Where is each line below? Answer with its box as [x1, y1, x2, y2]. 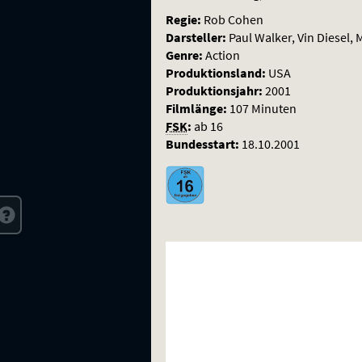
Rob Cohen [204, 11, 263, 27]
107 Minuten [229, 99, 297, 116]
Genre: [166, 46, 203, 63]
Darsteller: [166, 28, 226, 45]
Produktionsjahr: [166, 82, 263, 99]
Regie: [166, 11, 201, 27]
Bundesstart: [166, 135, 239, 152]
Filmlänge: [166, 99, 227, 116]
